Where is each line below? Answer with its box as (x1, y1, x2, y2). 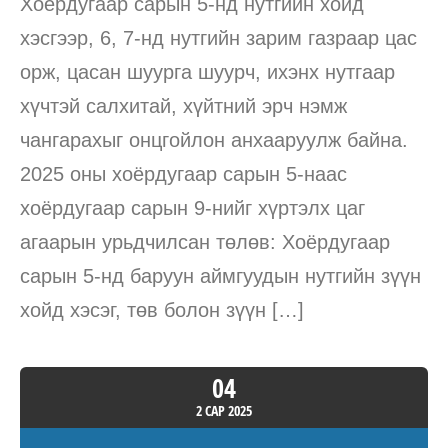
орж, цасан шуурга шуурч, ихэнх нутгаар (20, 60, 395, 83)
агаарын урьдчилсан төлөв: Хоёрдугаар (20, 230, 390, 253)
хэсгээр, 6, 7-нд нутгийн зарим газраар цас (20, 26, 417, 49)
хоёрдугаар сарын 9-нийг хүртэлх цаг (20, 196, 365, 219)
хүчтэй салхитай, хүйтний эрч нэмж (20, 94, 347, 117)
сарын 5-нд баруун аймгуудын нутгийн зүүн (20, 264, 421, 287)
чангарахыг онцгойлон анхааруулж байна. (20, 128, 408, 151)
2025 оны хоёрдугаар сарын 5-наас (20, 162, 347, 185)
